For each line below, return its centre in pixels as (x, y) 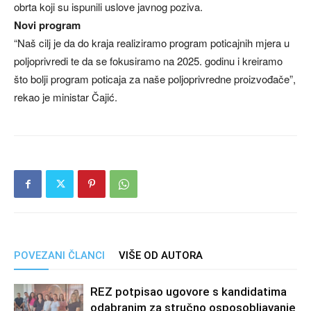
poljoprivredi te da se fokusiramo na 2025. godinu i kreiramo (148, 61)
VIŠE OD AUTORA (161, 256)
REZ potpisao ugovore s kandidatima (188, 292)
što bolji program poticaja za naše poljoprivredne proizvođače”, (155, 79)
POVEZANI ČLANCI (59, 256)
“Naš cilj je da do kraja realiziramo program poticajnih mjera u (152, 43)
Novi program (47, 25)
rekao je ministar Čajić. (66, 97)
